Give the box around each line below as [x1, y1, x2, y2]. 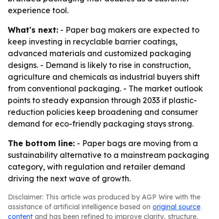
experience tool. [8, 5, 68, 15]
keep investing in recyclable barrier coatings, [8, 37, 177, 46]
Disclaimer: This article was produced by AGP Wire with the [8, 193, 200, 201]
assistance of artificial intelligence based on [8, 202, 153, 211]
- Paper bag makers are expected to [58, 25, 199, 35]
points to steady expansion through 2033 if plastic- [8, 95, 197, 105]
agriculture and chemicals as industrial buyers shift [8, 72, 200, 82]
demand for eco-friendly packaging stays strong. [8, 119, 194, 129]
